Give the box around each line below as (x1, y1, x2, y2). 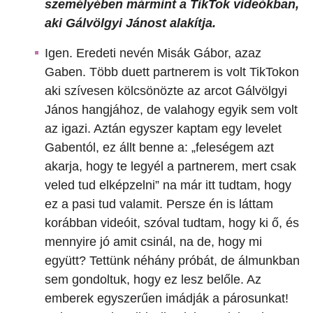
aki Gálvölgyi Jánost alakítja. (45, 16, 216, 31)
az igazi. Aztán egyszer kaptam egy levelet (45, 122, 282, 136)
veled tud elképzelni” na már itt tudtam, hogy (45, 178, 291, 193)
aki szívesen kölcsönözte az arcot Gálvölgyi (45, 84, 287, 99)
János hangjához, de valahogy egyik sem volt (45, 103, 298, 117)
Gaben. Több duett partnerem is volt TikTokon (45, 65, 299, 80)
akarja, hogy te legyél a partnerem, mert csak (45, 159, 296, 174)
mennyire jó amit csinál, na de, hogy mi (45, 235, 262, 249)
